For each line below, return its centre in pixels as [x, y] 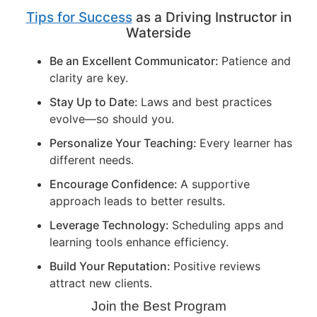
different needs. [92, 160]
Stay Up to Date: [95, 102]
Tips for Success [79, 17]
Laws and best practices [206, 102]
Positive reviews [217, 266]
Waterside [158, 33]
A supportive [215, 184]
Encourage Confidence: [115, 184]
